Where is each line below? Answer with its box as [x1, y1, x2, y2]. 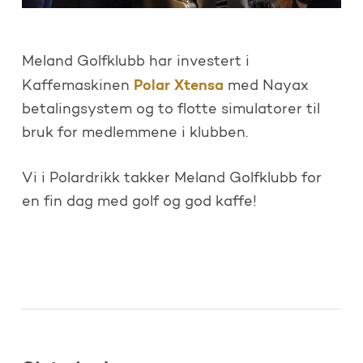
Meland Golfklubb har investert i [21, 54, 250, 70]
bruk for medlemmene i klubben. [21, 126, 248, 141]
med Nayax [223, 79, 309, 94]
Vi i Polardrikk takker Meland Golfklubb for [21, 171, 322, 186]
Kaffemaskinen [21, 79, 134, 94]
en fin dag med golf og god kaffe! [21, 194, 257, 210]
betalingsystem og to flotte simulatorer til [21, 102, 320, 117]
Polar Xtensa [133, 78, 224, 94]
